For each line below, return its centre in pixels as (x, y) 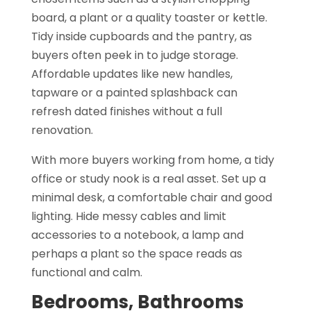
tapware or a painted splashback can (134, 92)
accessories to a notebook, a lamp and (137, 235)
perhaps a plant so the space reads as (136, 253)
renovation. (62, 130)
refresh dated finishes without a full (126, 111)
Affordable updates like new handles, (132, 74)
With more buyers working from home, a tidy (152, 160)
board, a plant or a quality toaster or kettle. (149, 17)
